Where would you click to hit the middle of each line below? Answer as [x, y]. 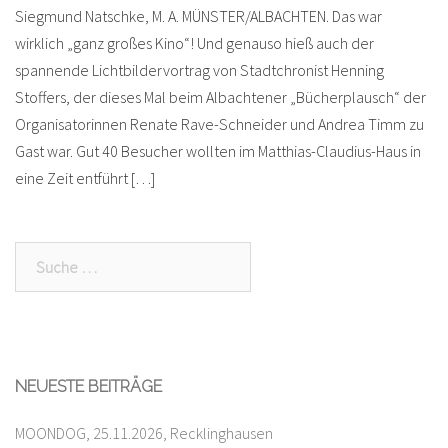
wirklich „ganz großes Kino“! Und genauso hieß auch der [194, 42]
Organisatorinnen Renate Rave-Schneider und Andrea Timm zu [219, 123]
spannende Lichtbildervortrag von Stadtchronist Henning [199, 69]
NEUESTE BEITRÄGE [88, 386]
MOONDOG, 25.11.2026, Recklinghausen [144, 432]
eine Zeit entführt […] [85, 177]
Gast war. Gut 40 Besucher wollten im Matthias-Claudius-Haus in [218, 150]
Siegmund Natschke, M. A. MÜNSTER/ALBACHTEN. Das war [198, 15]
